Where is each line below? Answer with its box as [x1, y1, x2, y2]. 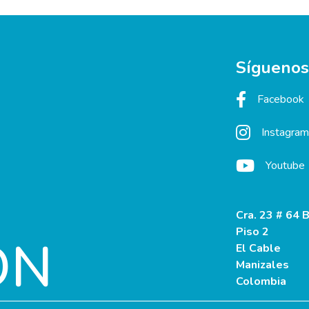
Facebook [257, 92, 304, 108]
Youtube [266, 158, 305, 174]
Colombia [236, 274, 286, 290]
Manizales [236, 257, 289, 273]
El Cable [236, 241, 281, 257]
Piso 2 [236, 224, 269, 240]
